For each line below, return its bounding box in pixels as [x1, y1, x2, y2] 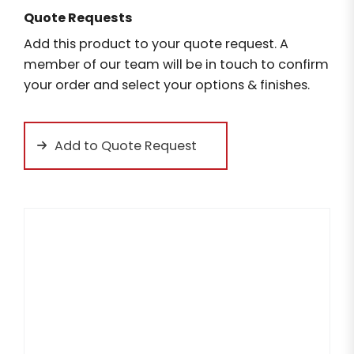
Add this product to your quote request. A [24, 35, 288, 54]
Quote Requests [24, 9, 133, 28]
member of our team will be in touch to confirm [24, 55, 329, 74]
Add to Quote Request [55, 136, 197, 155]
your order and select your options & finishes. [24, 76, 310, 95]
